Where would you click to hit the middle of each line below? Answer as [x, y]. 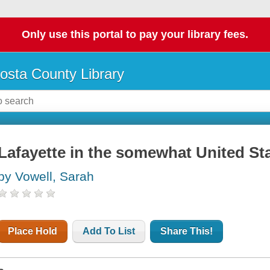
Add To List [109, 231]
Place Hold [33, 231]
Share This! [187, 231]
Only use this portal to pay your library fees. [135, 35]
